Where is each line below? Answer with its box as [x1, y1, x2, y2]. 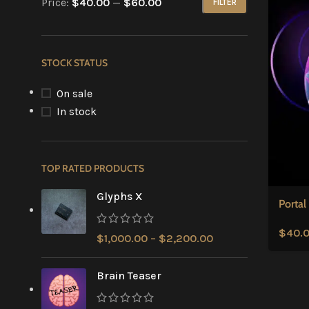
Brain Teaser [97, 269, 161, 282]
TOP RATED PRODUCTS [41, 162, 144, 175]
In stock [57, 105, 97, 118]
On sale [57, 86, 92, 100]
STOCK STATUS [41, 57, 108, 69]
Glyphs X [97, 190, 143, 203]
